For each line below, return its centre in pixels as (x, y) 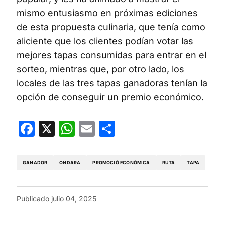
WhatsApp (115, 128)
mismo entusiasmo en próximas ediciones (107, 13)
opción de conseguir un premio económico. (110, 97)
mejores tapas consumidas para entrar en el (111, 55)
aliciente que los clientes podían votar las (105, 41)
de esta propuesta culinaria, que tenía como (111, 27)
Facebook (72, 128)
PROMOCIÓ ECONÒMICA (121, 163)
